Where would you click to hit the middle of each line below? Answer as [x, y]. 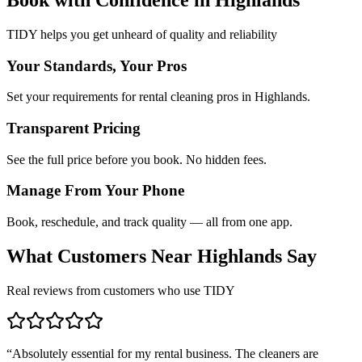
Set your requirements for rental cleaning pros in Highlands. [158, 97]
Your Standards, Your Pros [97, 65]
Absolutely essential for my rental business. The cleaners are [165, 353]
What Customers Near [102, 257]
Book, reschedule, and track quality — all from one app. [149, 222]
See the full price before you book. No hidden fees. [137, 159]
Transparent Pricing [74, 128]
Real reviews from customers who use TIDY [121, 290]
